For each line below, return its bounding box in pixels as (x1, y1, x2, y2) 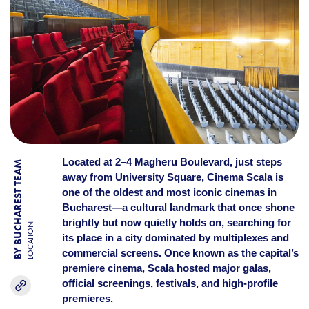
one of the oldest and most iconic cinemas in (61, 186, 277, 198)
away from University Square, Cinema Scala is (61, 171, 283, 183)
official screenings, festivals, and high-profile (61, 277, 278, 289)
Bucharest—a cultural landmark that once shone (61, 201, 295, 213)
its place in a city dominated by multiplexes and (61, 232, 289, 243)
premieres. (61, 292, 113, 304)
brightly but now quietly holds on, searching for (61, 217, 291, 228)
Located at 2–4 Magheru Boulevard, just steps (61, 156, 282, 168)
